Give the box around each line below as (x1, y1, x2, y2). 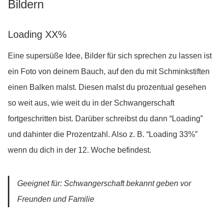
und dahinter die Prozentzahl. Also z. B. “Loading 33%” (8, 130, 197, 139)
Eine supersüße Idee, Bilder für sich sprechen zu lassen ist (8, 52, 212, 60)
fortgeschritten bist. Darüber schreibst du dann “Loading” (8, 114, 203, 123)
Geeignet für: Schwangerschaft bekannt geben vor (17, 179, 191, 188)
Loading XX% (8, 29, 67, 40)
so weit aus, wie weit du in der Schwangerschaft (8, 99, 174, 108)
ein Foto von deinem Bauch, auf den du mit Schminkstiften (8, 67, 210, 76)
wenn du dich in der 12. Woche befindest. (8, 146, 153, 155)
